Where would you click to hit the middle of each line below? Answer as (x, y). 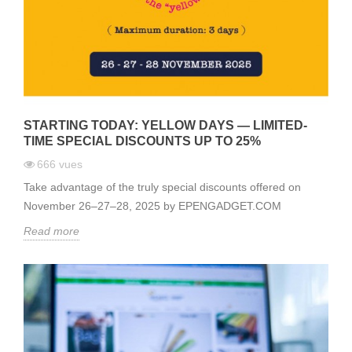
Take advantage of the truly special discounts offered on (162, 187)
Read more (51, 231)
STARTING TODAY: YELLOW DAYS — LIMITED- (165, 126)
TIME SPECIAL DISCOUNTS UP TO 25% (142, 141)
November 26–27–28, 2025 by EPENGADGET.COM (152, 206)
